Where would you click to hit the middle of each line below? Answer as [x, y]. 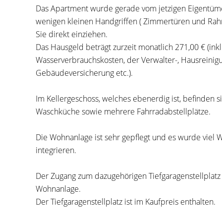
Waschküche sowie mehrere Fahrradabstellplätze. [123, 111]
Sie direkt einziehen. [72, 34]
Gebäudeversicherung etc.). [84, 73]
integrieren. [56, 150]
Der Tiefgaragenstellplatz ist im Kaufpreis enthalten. [126, 202]
